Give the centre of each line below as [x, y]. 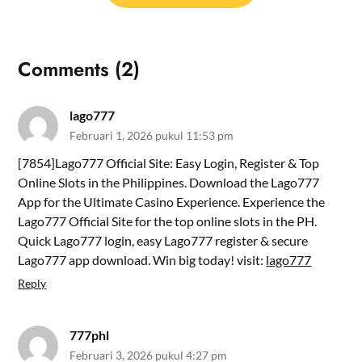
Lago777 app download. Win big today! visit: [142, 259]
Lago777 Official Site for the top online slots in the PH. [168, 221]
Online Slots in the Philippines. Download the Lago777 [169, 182]
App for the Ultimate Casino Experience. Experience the [172, 201]
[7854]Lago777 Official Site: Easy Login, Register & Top [169, 162]
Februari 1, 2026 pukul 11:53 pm [152, 135]
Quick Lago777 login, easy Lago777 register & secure [163, 240]
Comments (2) [79, 69]
